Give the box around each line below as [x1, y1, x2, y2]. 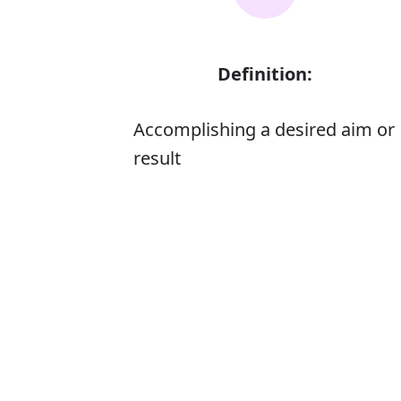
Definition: [218, 62, 313, 86]
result [133, 146, 181, 170]
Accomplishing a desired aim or [133, 117, 395, 141]
